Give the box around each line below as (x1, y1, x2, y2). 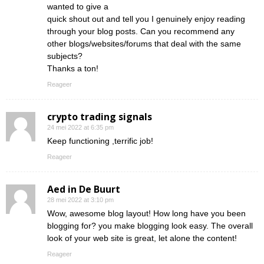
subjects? (47, 51, 82, 61)
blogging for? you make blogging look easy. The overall (47, 221, 253, 231)
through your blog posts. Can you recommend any (47, 27, 235, 37)
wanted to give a (47, 2, 108, 12)
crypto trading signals (47, 110, 152, 124)
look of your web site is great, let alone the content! (47, 233, 237, 243)
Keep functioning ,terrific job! (47, 136, 153, 146)
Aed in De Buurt (47, 183, 120, 196)
